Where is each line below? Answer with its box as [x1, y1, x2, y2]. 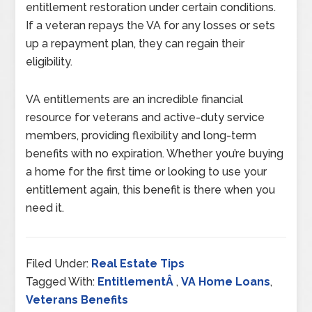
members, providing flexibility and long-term [26, 129, 257, 143]
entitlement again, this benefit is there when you [26, 183, 276, 197]
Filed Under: [26, 257, 92, 271]
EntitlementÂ [97, 275, 177, 289]
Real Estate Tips [91, 257, 185, 271]
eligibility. [26, 55, 73, 69]
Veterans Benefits [26, 293, 129, 307]
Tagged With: [26, 275, 98, 289]
